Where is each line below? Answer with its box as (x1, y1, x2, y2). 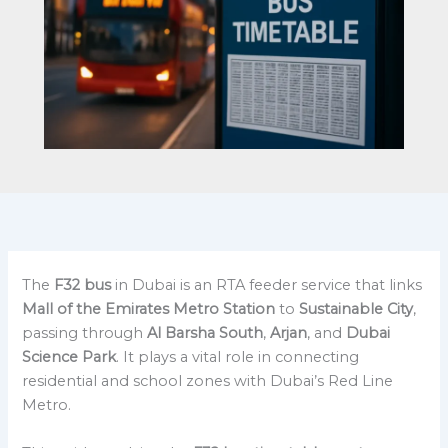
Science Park (22, 348, 117, 367)
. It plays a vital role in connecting (116, 348, 360, 367)
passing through (22, 324, 148, 343)
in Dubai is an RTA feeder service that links (111, 276, 423, 295)
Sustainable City (299, 300, 414, 319)
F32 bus (54, 276, 112, 295)
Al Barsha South (147, 324, 264, 343)
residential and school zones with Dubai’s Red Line (22, 372, 394, 391)
